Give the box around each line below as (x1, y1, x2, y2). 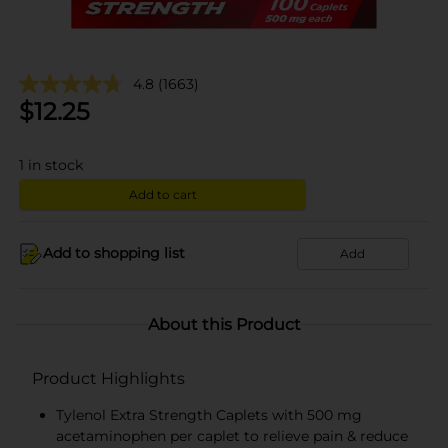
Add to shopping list (43, 244, 185, 262)
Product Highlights (32, 368, 185, 388)
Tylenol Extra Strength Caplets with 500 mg (56, 405, 362, 424)
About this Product (147, 314, 301, 334)
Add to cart (128, 186, 197, 202)
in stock (28, 155, 83, 174)
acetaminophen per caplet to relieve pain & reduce (56, 426, 408, 445)
